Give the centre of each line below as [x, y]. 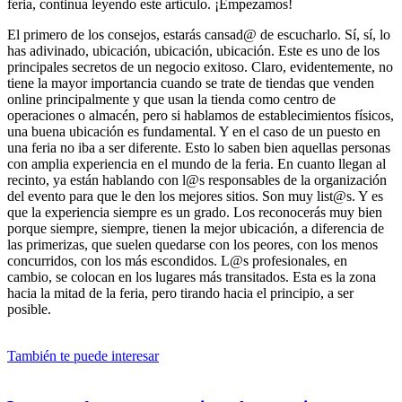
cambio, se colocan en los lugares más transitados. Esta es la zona [192, 277]
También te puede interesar [83, 356]
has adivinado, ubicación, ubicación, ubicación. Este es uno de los [193, 51]
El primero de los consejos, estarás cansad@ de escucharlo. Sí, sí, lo [199, 35]
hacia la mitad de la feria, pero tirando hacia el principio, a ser [180, 293]
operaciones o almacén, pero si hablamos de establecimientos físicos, [201, 116]
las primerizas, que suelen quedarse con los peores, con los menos [192, 245]
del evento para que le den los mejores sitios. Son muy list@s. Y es [195, 197]
